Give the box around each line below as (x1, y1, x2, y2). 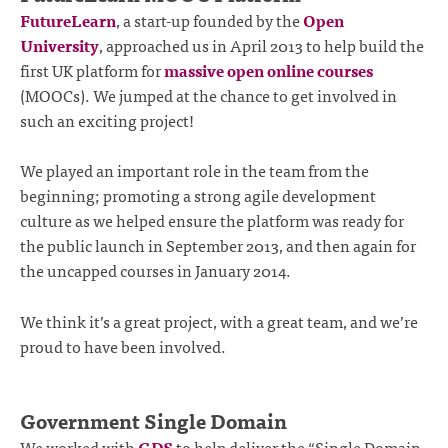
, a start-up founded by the (116, 6, 303, 33)
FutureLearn (20, 6, 116, 33)
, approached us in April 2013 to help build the (99, 31, 424, 58)
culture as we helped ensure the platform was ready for (20, 207, 404, 234)
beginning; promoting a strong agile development (20, 182, 376, 209)
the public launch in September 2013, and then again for (20, 232, 416, 259)
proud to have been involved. (20, 332, 226, 359)
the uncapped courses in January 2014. (20, 257, 291, 284)
